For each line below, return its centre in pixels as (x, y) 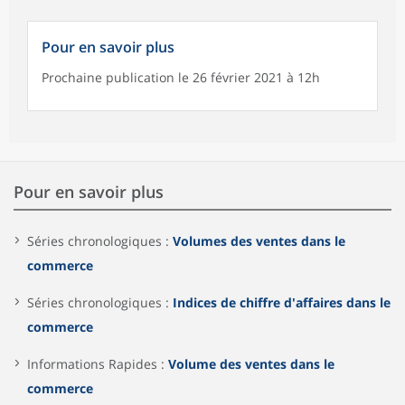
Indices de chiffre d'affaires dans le (282, 302)
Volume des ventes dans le (251, 363)
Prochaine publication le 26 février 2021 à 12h (181, 77)
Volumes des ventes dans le (259, 240)
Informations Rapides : (98, 363)
